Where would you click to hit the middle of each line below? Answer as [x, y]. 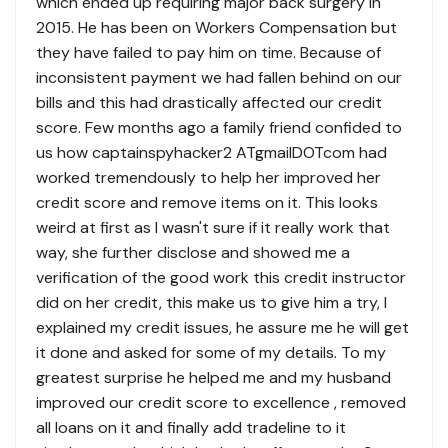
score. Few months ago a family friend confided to [219, 128]
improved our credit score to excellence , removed [221, 403]
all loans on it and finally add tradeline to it [191, 428]
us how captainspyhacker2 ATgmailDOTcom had [211, 153]
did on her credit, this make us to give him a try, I [211, 303]
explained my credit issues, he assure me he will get [222, 328]
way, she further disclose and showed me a [193, 253]
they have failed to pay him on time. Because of [208, 53]
